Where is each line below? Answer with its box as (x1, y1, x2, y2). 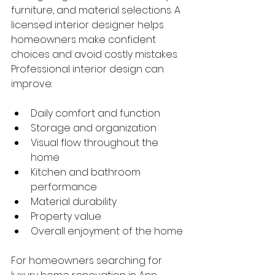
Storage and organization (31, 121, 157, 135)
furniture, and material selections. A (11, 3, 183, 17)
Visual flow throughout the (31, 136, 161, 150)
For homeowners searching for (11, 254, 165, 268)
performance (31, 180, 97, 194)
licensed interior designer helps (11, 18, 166, 32)
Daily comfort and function (31, 106, 160, 120)
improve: (11, 77, 52, 91)
